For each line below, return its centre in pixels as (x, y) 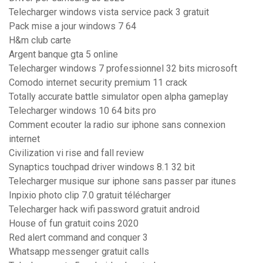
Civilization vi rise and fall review (76, 153)
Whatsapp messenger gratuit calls (79, 252)
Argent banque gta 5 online (63, 55)
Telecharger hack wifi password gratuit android (104, 210)
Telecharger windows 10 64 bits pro (82, 111)
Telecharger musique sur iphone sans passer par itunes (122, 181)
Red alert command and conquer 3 (78, 238)
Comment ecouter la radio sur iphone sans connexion (117, 125)
